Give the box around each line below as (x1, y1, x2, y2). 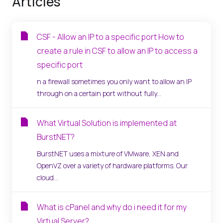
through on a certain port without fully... (37, 89, 161, 98)
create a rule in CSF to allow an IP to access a (37, 45, 198, 56)
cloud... (37, 173, 58, 182)
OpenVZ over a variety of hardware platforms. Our (37, 161, 188, 170)
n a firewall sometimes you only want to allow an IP (37, 77, 192, 86)
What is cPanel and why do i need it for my (37, 202, 187, 213)
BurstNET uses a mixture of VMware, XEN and (37, 149, 179, 158)
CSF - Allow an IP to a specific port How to (37, 31, 184, 42)
